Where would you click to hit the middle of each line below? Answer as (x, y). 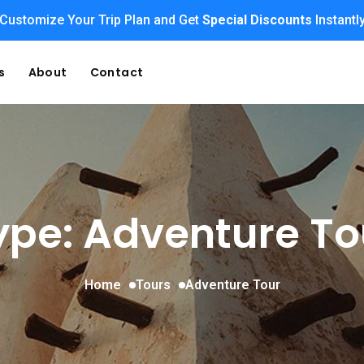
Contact (117, 72)
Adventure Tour (232, 285)
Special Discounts (257, 20)
